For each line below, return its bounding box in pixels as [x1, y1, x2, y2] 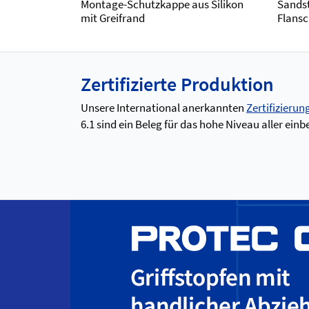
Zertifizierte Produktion [81, 72, 274, 97]
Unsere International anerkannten [81, 100, 246, 115]
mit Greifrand [81, 10, 145, 26]
